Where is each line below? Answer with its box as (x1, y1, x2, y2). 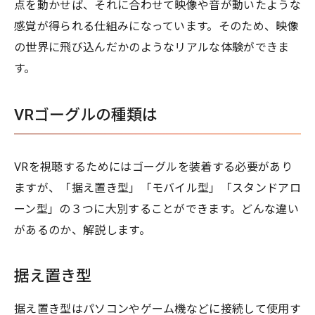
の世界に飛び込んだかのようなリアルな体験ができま (14, 40, 290, 54)
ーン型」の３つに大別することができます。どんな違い (14, 202, 300, 216)
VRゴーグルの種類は (14, 105, 157, 124)
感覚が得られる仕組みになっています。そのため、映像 (14, 19, 299, 33)
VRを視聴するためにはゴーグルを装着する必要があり (14, 160, 293, 174)
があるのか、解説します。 (14, 223, 150, 237)
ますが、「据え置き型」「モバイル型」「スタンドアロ (14, 181, 301, 195)
